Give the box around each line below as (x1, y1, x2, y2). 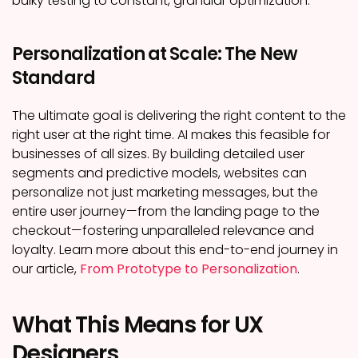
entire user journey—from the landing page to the (12, 202, 320, 221)
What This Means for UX (12, 309, 264, 340)
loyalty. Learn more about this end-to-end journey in (12, 241, 338, 259)
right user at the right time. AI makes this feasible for (12, 125, 330, 144)
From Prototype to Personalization (80, 260, 297, 278)
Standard (12, 66, 95, 90)
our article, (12, 260, 80, 278)
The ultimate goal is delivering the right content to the (12, 106, 346, 125)
